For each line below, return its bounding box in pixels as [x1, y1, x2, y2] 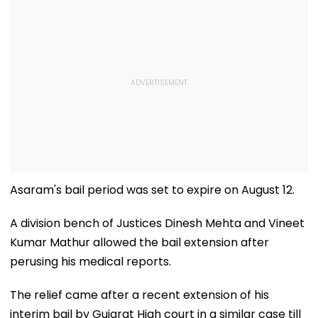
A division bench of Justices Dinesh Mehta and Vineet [10, 214, 305, 231]
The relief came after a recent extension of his [10, 286, 269, 303]
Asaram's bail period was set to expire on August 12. [10, 181, 295, 198]
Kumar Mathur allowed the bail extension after [10, 234, 269, 251]
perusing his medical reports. [10, 253, 171, 270]
